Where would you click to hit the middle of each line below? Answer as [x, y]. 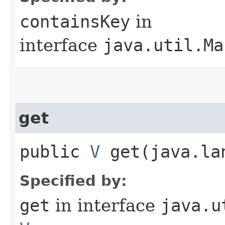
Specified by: [73, 181]
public [55, 151]
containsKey [75, 21]
